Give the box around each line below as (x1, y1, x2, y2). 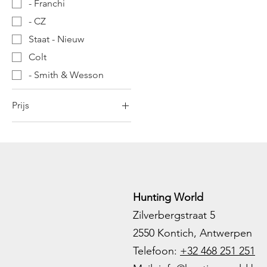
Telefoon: (133, 244, 180, 258)
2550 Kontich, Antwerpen (133, 226, 252, 240)
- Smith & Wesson (29, 69, 104, 81)
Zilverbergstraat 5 (133, 209, 215, 222)
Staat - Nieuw (29, 33, 84, 45)
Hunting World (133, 191, 203, 204)
